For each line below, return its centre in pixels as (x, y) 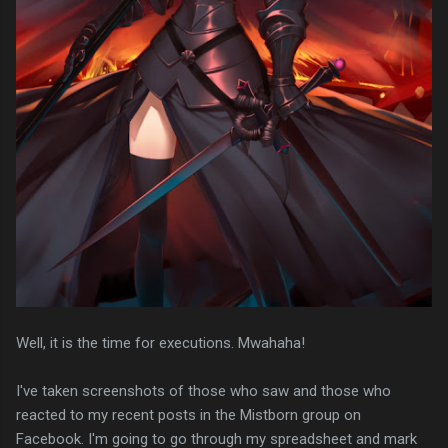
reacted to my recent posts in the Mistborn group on (188, 415)
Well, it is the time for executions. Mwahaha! (160, 343)
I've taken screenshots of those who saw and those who (203, 391)
